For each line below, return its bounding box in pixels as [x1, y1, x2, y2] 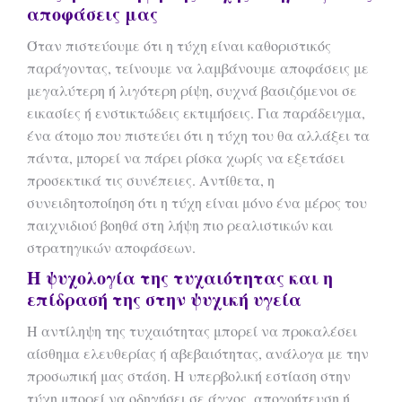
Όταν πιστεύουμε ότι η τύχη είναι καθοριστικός [27, 36, 331, 55]
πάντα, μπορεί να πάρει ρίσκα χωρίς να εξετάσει [27, 148, 345, 167]
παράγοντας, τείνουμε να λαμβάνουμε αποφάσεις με [27, 58, 369, 77]
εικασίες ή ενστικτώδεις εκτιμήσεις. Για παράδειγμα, [27, 103, 365, 122]
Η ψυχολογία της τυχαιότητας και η [27, 265, 333, 291]
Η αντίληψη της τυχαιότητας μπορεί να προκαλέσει [27, 321, 357, 340]
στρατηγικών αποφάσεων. [27, 238, 196, 257]
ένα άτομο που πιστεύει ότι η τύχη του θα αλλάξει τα [27, 126, 370, 144]
